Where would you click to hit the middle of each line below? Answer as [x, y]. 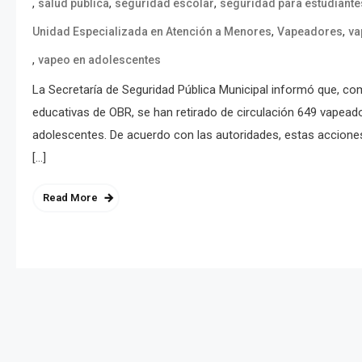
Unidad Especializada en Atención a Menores [152, 31]
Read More [70, 197]
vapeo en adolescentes [99, 59]
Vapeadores [310, 31]
